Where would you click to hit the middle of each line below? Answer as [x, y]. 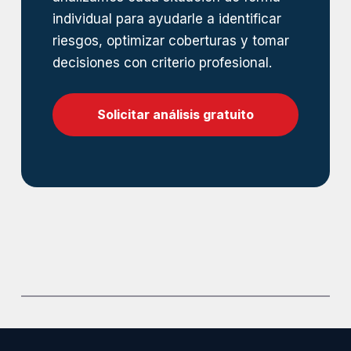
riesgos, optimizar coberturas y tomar [170, 41]
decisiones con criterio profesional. [162, 63]
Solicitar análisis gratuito [175, 115]
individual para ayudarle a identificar [166, 19]
